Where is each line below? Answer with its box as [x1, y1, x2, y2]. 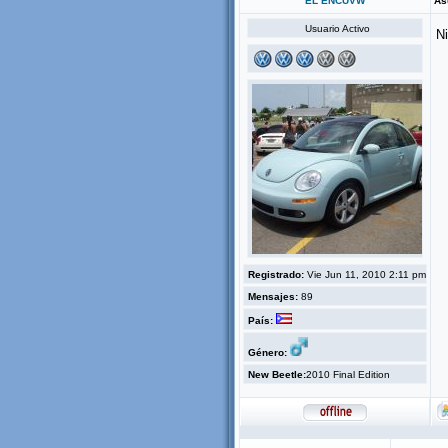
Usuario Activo [304, 23, 370, 34]
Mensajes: [248, 291, 298, 302]
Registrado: [248, 269, 304, 280]
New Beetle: [248, 369, 306, 380]
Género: [248, 347, 287, 358]
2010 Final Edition [306, 369, 390, 380]
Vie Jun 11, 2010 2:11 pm [304, 269, 426, 280]
